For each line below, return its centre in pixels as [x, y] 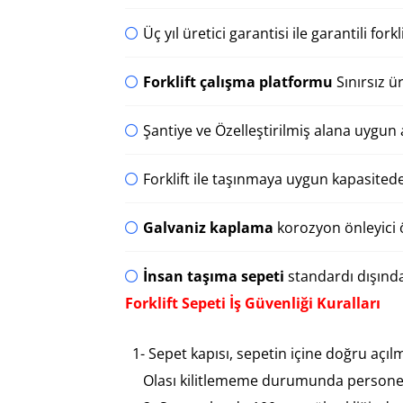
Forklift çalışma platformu [238, 82]
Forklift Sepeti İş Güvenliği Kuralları [253, 304]
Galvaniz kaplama [208, 228]
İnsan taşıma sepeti [214, 277]
